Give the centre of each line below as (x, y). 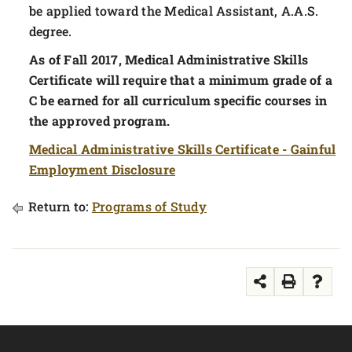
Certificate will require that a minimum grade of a (181, 80)
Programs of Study (149, 206)
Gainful (313, 149)
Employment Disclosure (103, 169)
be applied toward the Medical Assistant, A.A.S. (174, 11)
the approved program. (100, 121)
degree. (51, 31)
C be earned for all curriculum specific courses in (178, 100)
